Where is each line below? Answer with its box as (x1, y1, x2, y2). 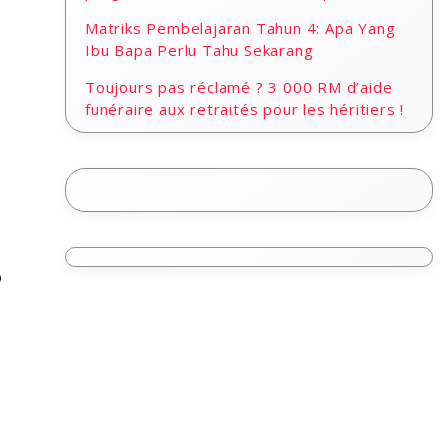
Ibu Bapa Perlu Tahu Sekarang (85, 40, 314, 60)
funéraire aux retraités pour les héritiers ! (85, 99, 405, 119)
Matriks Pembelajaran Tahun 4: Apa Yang (85, 18, 396, 38)
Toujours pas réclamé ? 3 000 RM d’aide (85, 77, 393, 97)
